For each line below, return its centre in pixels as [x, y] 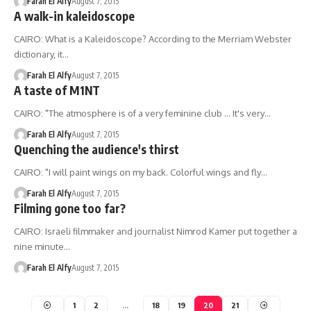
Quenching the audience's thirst [96, 149]
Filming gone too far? [70, 208]
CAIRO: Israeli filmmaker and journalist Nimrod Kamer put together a [155, 231]
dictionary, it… [41, 54]
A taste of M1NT [57, 90]
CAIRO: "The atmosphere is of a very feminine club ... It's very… [142, 113]
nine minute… [42, 246]
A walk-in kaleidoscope [74, 16]
